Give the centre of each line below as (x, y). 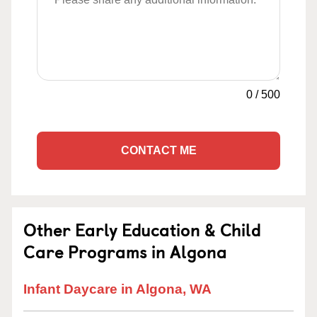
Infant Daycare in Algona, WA (117, 289)
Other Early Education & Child (142, 229)
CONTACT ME (158, 150)
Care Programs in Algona (125, 251)
